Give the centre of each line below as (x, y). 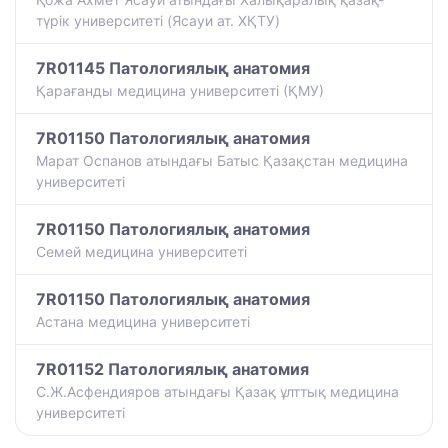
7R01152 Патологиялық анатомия (172, 368)
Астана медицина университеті (143, 321)
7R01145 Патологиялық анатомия (173, 67)
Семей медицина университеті (141, 251)
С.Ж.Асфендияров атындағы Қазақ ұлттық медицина (217, 391)
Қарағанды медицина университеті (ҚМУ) (180, 90)
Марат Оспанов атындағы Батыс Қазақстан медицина (222, 160)
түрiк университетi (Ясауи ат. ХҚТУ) (158, 20)
